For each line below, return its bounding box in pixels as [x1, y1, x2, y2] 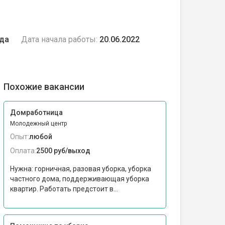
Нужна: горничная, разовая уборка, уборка [10, 165, 151, 173]
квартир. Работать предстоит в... [10, 185, 118, 193]
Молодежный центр [10, 120, 67, 127]
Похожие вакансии [4, 81, 84, 92]
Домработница [10, 108, 63, 117]
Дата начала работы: [21, 35, 97, 44]
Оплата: [10, 147, 36, 155]
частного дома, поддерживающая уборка [10, 175, 149, 183]
